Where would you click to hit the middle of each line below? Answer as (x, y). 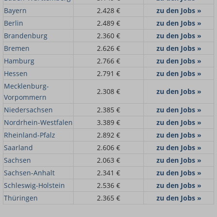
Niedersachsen (28, 109)
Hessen (16, 73)
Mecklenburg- (26, 86)
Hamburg (19, 61)
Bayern (15, 10)
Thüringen (21, 198)
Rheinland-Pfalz (30, 135)
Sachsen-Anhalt (29, 172)
